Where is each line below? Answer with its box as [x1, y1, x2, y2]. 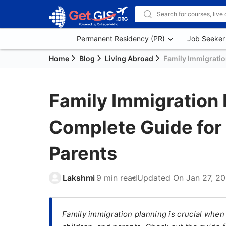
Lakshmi [63, 173, 95, 183]
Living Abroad [105, 54, 153, 63]
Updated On [137, 173, 186, 183]
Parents [49, 142, 117, 164]
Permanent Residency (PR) [77, 34, 165, 43]
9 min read [96, 173, 137, 183]
